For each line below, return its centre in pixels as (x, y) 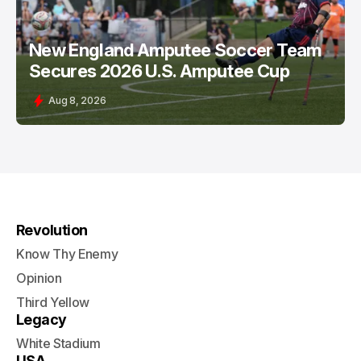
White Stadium (58, 343)
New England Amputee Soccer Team (175, 50)
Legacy (41, 320)
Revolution (52, 230)
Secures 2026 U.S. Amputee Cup (159, 71)
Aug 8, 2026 (77, 100)
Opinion (39, 278)
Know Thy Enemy (67, 254)
